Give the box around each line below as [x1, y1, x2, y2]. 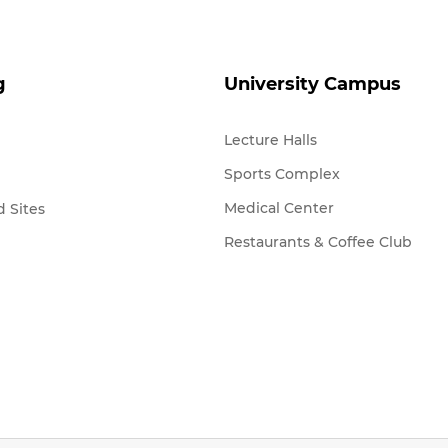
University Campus [224, 73, 401, 95]
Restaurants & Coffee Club [224, 233, 412, 251]
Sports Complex [224, 165, 340, 183]
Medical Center [224, 199, 334, 217]
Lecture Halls [224, 131, 317, 149]
